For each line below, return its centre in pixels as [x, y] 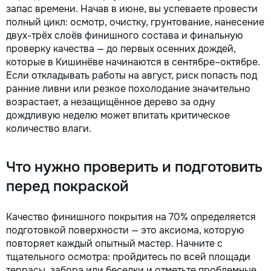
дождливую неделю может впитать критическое [118, 115]
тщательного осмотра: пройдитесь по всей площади [128, 256]
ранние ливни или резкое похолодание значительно [128, 88]
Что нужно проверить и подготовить [134, 167]
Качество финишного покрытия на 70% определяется [131, 217]
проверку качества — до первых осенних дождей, [121, 48]
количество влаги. [49, 128]
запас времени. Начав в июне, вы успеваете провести [132, 8]
